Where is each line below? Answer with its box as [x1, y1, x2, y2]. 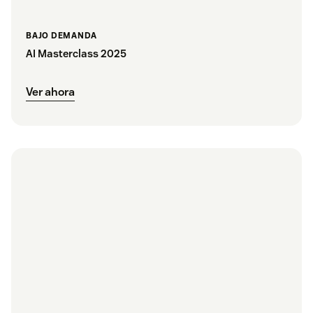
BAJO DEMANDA [26, 29, 97, 41]
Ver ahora [26, 84, 75, 99]
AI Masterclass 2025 [26, 46, 126, 60]
